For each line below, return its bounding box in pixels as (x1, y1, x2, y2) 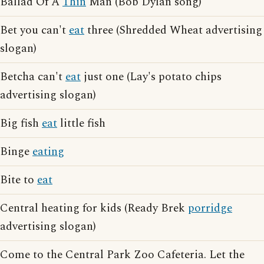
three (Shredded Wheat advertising (84, 22, 262, 39)
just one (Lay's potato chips (81, 68, 222, 85)
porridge (188, 200, 232, 217)
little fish (57, 115, 105, 132)
